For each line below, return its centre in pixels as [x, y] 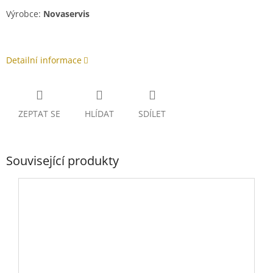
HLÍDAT [99, 114]
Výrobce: [25, 14]
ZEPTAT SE [39, 114]
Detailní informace [44, 60]
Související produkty [62, 161]
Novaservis [66, 14]
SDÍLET [152, 114]
